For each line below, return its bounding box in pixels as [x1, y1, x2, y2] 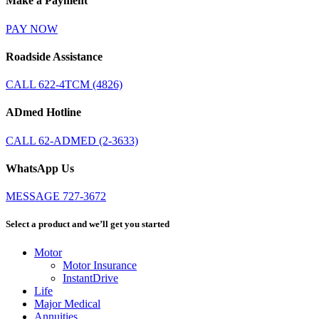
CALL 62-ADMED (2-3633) [6, 134, 138, 147]
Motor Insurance [63, 258, 137, 271]
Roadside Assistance [6, 50, 103, 63]
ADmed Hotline [6, 106, 81, 119]
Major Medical [34, 297, 100, 310]
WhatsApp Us [6, 162, 74, 174]
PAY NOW [6, 22, 58, 35]
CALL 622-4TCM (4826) [6, 78, 122, 91]
